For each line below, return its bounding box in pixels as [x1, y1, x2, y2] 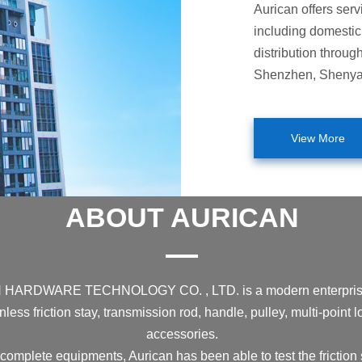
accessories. [145, 326, 218, 341]
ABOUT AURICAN [65, 202, 299, 233]
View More [291, 131, 346, 145]
